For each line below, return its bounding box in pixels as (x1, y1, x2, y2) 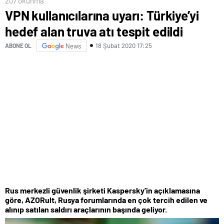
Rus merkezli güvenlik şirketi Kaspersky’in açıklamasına (5, 185, 200, 195)
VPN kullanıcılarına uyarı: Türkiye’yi (5, 7, 199, 23)
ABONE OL (5, 42, 31, 49)
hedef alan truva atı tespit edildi (5, 23, 183, 39)
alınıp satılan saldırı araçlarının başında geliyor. (5, 204, 167, 214)
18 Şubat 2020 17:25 (95, 41, 152, 50)
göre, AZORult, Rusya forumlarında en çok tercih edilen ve (5, 194, 207, 204)
